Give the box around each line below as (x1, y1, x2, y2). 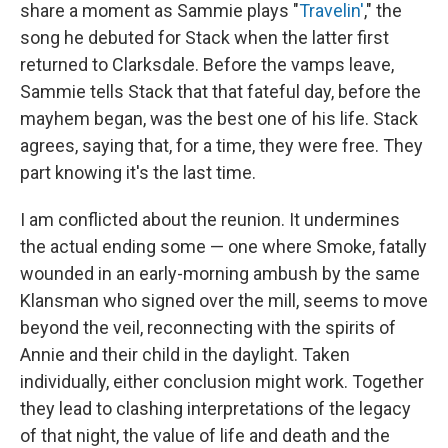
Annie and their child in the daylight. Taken (20, 344, 350, 365)
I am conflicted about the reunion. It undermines (20, 209, 400, 230)
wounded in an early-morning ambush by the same (20, 263, 420, 284)
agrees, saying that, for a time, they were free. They (20, 135, 423, 156)
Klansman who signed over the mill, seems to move (20, 290, 428, 311)
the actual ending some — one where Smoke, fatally (20, 236, 427, 257)
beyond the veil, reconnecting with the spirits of (20, 317, 396, 338)
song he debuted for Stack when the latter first (20, 27, 389, 48)
